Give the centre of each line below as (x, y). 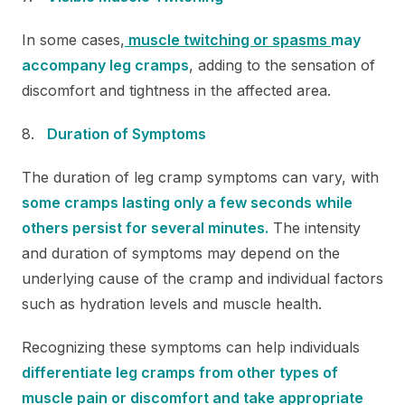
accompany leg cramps (105, 65)
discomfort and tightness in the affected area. (176, 90)
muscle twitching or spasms (230, 39)
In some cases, (73, 39)
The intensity (315, 227)
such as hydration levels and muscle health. (172, 303)
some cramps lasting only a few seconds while (187, 202)
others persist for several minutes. (145, 227)
